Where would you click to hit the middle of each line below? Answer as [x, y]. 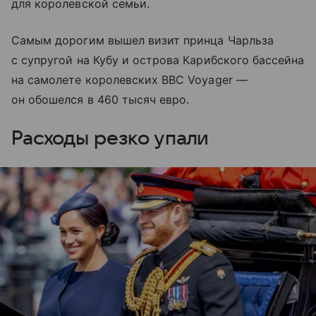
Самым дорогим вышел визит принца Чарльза [142, 40]
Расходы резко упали [110, 138]
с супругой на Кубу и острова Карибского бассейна [158, 60]
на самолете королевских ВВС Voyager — [129, 79]
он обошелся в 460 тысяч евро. [101, 99]
